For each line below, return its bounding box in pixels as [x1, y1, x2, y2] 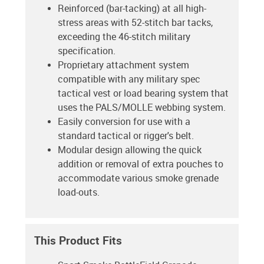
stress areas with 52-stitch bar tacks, [58, 17, 213, 29]
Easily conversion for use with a [58, 116, 190, 128]
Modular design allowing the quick [58, 144, 202, 156]
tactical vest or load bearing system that [58, 88, 229, 100]
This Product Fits [34, 234, 122, 248]
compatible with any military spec [58, 74, 200, 85]
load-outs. [58, 187, 100, 199]
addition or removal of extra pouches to [58, 159, 223, 170]
